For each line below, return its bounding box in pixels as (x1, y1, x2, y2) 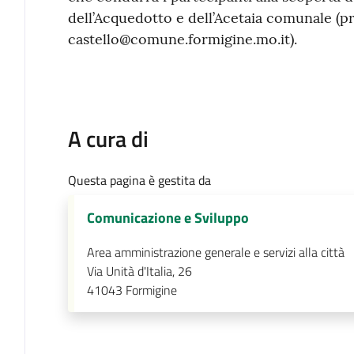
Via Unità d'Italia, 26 (86, 261, 192, 281)
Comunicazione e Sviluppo (86, 206, 249, 228)
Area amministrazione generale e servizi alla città (86, 242, 345, 262)
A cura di (67, 121, 149, 156)
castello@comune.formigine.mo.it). (67, 29, 297, 48)
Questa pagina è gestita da (67, 170, 211, 190)
